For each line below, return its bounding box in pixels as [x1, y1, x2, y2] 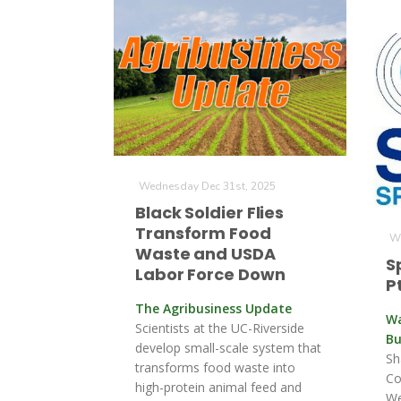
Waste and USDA [135, 243, 276, 265]
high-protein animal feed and [135, 379, 302, 396]
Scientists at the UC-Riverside [135, 320, 304, 337]
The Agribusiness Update [135, 300, 292, 317]
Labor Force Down [135, 263, 286, 286]
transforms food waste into [135, 359, 295, 376]
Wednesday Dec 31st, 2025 [139, 179, 276, 193]
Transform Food [135, 222, 271, 244]
